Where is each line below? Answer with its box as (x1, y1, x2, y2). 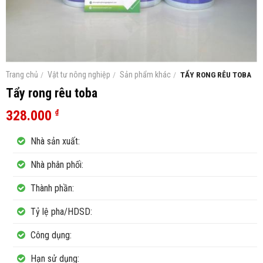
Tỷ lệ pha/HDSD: (28, 205, 92, 217)
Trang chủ (6, 70, 38, 79)
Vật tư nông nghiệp (48, 70, 111, 79)
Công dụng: (28, 229, 72, 241)
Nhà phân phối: (28, 159, 83, 170)
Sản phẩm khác (120, 70, 171, 79)
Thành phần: (28, 182, 74, 194)
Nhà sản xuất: (28, 135, 80, 147)
